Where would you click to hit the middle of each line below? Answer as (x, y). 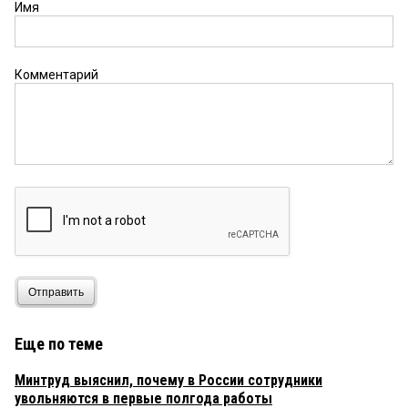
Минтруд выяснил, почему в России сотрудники (168, 381)
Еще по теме (59, 344)
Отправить (56, 292)
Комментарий (56, 75)
